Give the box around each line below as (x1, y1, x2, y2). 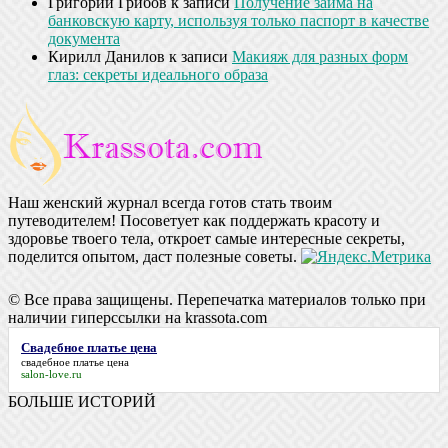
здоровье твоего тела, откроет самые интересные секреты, (8, 229, 405, 247)
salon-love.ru (21, 367, 82, 380)
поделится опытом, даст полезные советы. (8, 247, 301, 265)
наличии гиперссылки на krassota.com (8, 308, 267, 326)
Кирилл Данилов (48, 47, 165, 65)
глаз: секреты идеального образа (48, 65, 268, 83)
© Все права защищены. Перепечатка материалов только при (8, 290, 426, 308)
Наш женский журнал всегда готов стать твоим (8, 193, 332, 211)
